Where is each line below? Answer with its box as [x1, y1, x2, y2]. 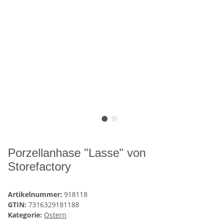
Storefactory [8, 160, 71, 174]
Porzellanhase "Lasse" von [8, 146, 146, 160]
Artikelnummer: [8, 190, 64, 199]
